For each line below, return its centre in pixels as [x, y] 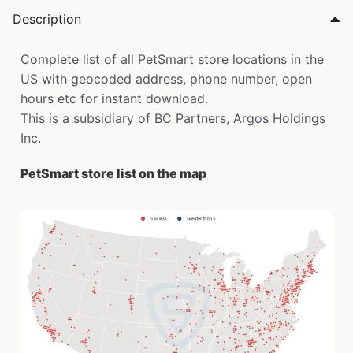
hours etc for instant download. [114, 99]
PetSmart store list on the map [113, 174]
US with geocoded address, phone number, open [166, 79]
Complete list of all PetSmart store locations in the [172, 59]
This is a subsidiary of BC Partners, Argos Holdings [173, 119]
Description [47, 19]
